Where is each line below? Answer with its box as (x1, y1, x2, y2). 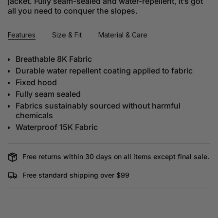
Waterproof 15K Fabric (16, 122, 98, 132)
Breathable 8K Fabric (16, 54, 92, 64)
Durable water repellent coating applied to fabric (16, 66, 193, 76)
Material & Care (98, 31, 147, 39)
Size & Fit (52, 31, 82, 39)
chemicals (16, 110, 53, 121)
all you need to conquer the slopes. (8, 6, 138, 16)
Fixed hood (16, 77, 57, 88)
